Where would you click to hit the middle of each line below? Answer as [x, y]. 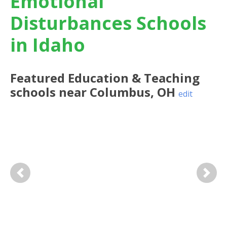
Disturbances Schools [108, 23]
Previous [35, 178]
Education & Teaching [134, 78]
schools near [50, 92]
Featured [39, 78]
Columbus [120, 92]
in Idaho [48, 45]
